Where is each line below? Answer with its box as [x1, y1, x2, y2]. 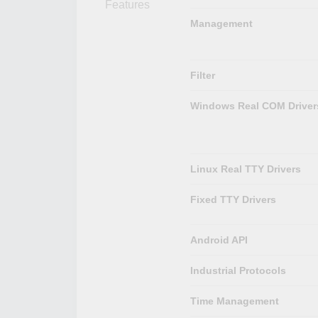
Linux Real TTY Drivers [190, 163, 301, 175]
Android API [190, 234, 248, 246]
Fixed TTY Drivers [190, 193, 276, 205]
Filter [190, 69, 215, 81]
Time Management [190, 295, 279, 307]
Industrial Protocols [190, 264, 286, 276]
